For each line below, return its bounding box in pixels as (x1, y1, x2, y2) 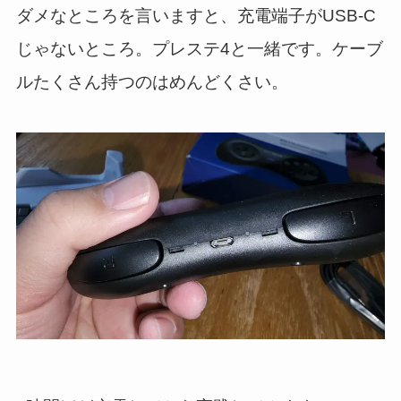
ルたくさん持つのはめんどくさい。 (15, 72, 288, 91)
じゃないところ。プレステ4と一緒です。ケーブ (15, 38, 383, 58)
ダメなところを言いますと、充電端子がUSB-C (15, 5, 376, 25)
